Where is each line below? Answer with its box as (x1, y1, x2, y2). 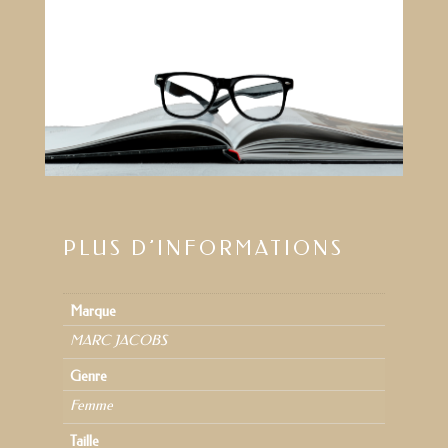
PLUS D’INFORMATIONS (62, 236, 344, 260)
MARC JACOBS (69, 331, 167, 349)
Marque (69, 302, 116, 320)
